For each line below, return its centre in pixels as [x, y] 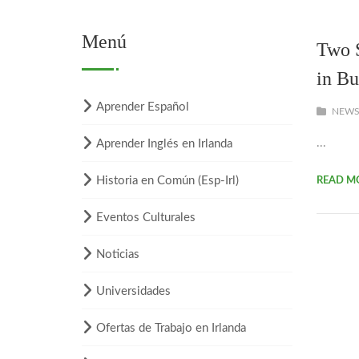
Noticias [118, 254]
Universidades [133, 291]
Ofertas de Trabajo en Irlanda [171, 328]
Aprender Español [143, 107]
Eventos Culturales [146, 217]
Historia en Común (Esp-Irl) [167, 180]
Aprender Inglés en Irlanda [164, 143]
